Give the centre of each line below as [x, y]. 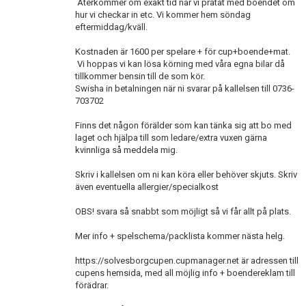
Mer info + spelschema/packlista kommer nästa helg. [180, 236]
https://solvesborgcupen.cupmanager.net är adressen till [187, 261]
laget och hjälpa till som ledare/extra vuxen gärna [171, 138]
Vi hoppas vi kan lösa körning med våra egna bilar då [180, 64]
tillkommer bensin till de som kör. [140, 76]
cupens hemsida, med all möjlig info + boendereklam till [185, 273]
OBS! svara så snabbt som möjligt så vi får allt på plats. [183, 211]
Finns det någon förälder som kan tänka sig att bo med [183, 125]
